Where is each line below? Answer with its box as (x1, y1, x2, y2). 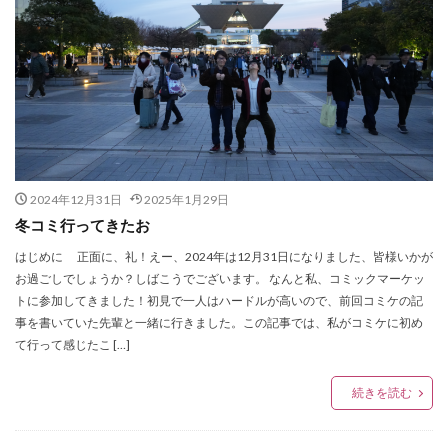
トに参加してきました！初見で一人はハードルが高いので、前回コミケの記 (15, 293, 423, 309)
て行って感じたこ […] (15, 337, 130, 353)
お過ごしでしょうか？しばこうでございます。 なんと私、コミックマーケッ (15, 271, 425, 287)
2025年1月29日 (144, 192, 229, 208)
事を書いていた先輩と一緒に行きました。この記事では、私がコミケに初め (15, 315, 423, 331)
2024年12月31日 (29, 192, 122, 208)
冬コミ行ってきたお (15, 216, 150, 235)
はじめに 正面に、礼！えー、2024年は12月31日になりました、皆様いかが (15, 249, 433, 265)
